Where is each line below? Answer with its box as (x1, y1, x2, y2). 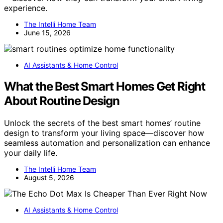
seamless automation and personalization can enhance (4, 137, 210, 148)
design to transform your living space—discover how (4, 127, 204, 138)
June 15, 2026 (24, 28, 71, 37)
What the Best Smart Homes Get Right (4, 79, 205, 94)
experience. (4, 2, 47, 13)
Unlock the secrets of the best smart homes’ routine (4, 117, 201, 128)
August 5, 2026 (24, 173, 74, 182)
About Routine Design (4, 93, 120, 108)
